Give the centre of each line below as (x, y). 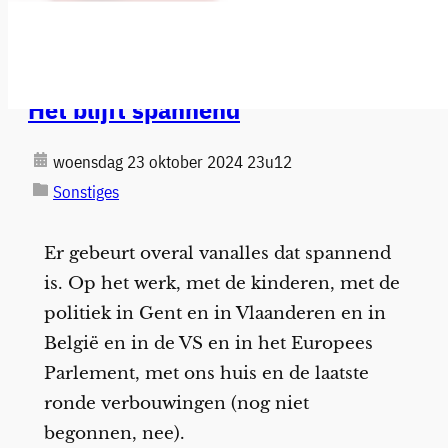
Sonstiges (86, 191)
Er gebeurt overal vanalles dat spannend (217, 254)
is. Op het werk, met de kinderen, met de (221, 284)
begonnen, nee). (114, 434)
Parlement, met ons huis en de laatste (206, 374)
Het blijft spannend (134, 108)
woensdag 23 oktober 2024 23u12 (172, 161)
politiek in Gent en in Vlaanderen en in (214, 314)
